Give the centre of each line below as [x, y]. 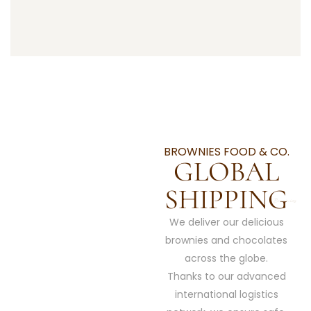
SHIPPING [226, 199]
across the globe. [226, 258]
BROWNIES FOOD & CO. [226, 151]
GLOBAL [226, 171]
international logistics [226, 294]
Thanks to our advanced [226, 276]
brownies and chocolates [226, 240]
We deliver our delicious [226, 222]
